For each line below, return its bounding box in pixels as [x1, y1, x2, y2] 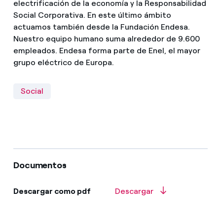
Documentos [13, 159, 67, 171]
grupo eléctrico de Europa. [13, 57, 114, 67]
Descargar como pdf [13, 186, 91, 196]
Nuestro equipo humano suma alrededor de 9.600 [13, 34, 200, 43]
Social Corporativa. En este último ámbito [13, 10, 171, 20]
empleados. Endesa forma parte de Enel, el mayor [13, 45, 200, 55]
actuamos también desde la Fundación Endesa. [13, 22, 190, 32]
